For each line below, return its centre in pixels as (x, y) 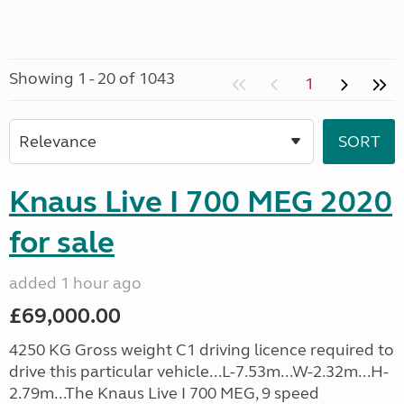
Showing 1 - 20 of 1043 (92, 78)
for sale (62, 243)
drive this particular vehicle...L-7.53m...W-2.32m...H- (199, 372)
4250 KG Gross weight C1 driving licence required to (202, 350)
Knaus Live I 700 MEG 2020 (201, 202)
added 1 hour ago (75, 283)
